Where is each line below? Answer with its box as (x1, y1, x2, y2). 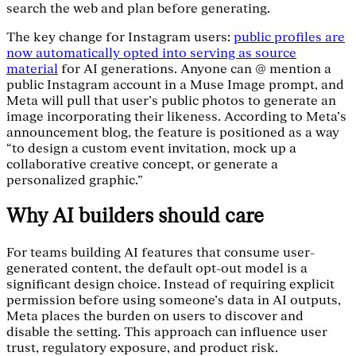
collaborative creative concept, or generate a (6, 157, 278, 173)
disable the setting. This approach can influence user (6, 323, 327, 340)
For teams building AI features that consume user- (6, 244, 315, 261)
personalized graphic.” (6, 172, 143, 189)
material (6, 61, 58, 78)
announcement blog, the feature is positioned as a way (6, 125, 339, 141)
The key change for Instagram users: (6, 29, 234, 46)
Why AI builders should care (6, 203, 264, 229)
